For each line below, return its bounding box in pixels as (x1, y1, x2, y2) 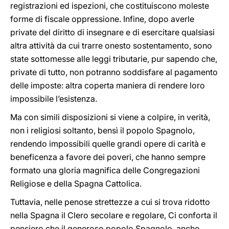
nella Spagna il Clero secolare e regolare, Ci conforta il (10, 210, 217, 220)
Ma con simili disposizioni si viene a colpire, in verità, (10, 112, 210, 122)
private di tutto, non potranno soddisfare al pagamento (10, 67, 218, 77)
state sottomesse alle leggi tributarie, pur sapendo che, (10, 54, 217, 64)
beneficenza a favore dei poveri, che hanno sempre (10, 152, 205, 162)
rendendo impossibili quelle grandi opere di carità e (10, 139, 205, 149)
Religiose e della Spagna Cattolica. (10, 178, 142, 189)
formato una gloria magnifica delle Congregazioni (10, 165, 200, 175)
